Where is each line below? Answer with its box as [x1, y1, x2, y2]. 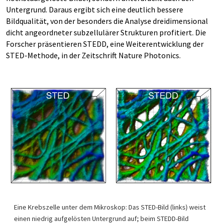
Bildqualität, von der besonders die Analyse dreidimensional [6, 16, 208, 26]
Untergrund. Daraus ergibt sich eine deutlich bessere [6, 4, 183, 14]
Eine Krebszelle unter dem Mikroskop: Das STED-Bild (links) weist [14, 203, 206, 212]
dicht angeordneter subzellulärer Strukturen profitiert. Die [6, 27, 206, 37]
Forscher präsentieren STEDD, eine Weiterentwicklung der [6, 39, 204, 49]
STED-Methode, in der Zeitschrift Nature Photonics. [6, 50, 181, 60]
